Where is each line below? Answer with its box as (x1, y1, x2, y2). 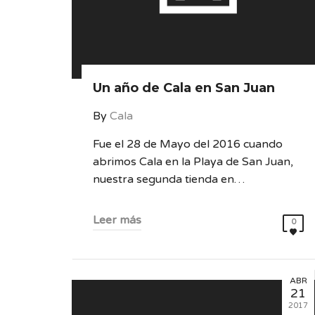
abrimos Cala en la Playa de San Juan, (93, 155, 293, 169)
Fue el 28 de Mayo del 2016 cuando (93, 137, 283, 151)
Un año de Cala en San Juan (93, 80, 275, 96)
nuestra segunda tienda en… (93, 172, 245, 186)
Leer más (93, 213, 141, 227)
